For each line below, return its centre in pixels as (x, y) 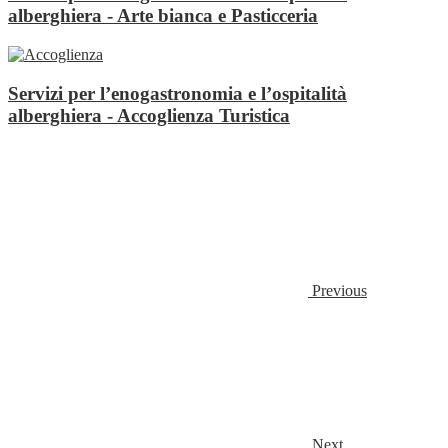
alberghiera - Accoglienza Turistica (149, 115)
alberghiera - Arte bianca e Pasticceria (163, 16)
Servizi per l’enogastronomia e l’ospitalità (177, 93)
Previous (339, 290)
